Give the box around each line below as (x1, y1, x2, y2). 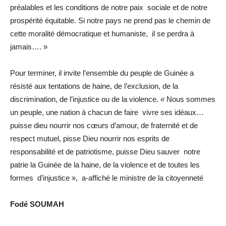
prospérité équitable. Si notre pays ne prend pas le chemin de (10, 16, 210, 25)
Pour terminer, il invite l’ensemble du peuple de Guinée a (10, 68, 194, 77)
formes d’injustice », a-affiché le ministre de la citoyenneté (10, 173, 203, 182)
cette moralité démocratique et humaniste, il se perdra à (10, 29, 194, 38)
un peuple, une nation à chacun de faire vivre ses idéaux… (10, 107, 204, 117)
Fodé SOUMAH (10, 199, 64, 208)
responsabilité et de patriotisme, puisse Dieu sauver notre (10, 147, 200, 156)
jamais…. (10, 42, 41, 51)
